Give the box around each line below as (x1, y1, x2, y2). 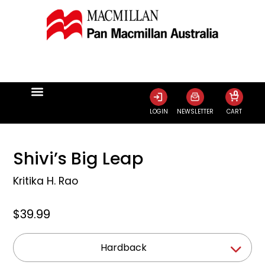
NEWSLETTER (176, 106, 214, 116)
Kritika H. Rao (13, 173, 79, 188)
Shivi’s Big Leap (13, 146, 144, 170)
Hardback (101, 240, 147, 254)
